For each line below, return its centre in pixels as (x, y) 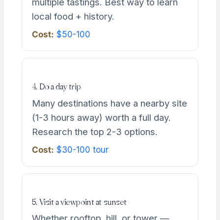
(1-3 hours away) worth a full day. (101, 117)
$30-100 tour (81, 149)
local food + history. (73, 16)
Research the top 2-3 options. (95, 131)
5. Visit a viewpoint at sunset (79, 201)
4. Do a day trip (56, 86)
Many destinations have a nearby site (109, 103)
